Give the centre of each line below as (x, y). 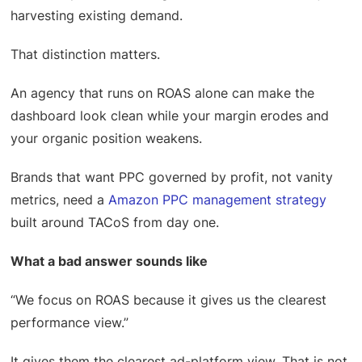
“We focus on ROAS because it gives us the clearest (169, 299)
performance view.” (70, 322)
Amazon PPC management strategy (218, 199)
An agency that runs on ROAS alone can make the (163, 93)
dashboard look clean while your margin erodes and (170, 115)
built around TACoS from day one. (115, 222)
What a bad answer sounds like (109, 261)
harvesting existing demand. (97, 15)
